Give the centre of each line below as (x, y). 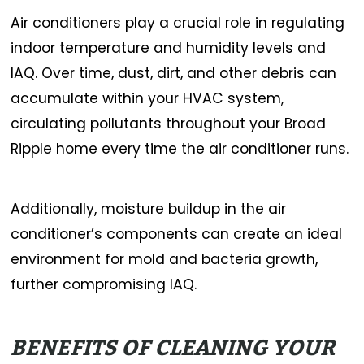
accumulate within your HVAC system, (147, 98)
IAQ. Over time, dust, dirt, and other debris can (174, 73)
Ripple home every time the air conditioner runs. (180, 148)
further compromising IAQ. (104, 285)
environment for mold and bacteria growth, (165, 260)
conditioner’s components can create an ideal (177, 234)
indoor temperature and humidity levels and (169, 48)
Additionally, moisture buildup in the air (149, 209)
